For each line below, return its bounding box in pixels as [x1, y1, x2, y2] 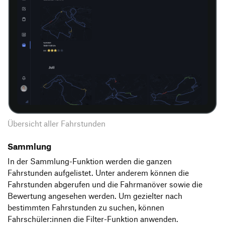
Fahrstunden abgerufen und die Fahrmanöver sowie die [8, 180, 202, 189]
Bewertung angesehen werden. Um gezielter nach [8, 191, 182, 201]
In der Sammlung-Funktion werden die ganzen [8, 157, 172, 166]
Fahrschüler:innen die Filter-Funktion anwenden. [8, 214, 178, 224]
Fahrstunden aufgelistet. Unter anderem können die [8, 168, 189, 178]
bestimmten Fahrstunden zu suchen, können [8, 203, 164, 212]
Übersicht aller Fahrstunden [8, 119, 105, 129]
